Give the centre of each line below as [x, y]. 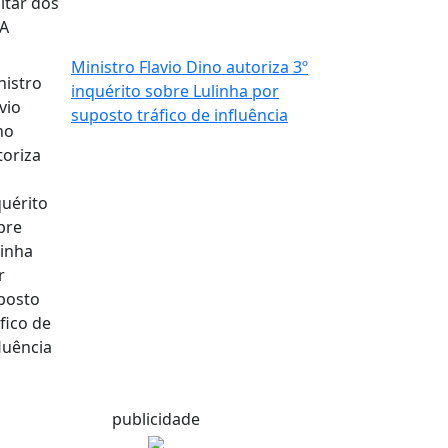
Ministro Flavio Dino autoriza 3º [189, 66]
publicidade [156, 418]
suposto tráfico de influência [179, 114]
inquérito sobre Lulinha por [175, 90]
